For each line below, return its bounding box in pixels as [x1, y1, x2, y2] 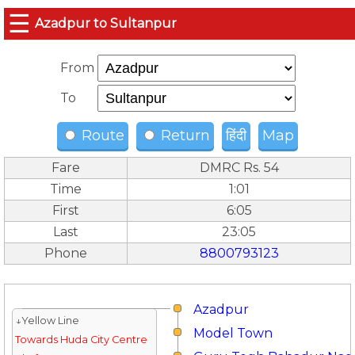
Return [157, 127, 210, 144]
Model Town [193, 326, 273, 341]
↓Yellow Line [14, 315, 79, 326]
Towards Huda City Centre [14, 334, 147, 345]
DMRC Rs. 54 [199, 160, 279, 175]
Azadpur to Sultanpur [35, 16, 177, 31]
